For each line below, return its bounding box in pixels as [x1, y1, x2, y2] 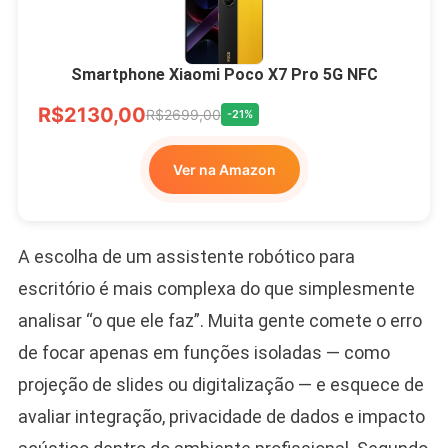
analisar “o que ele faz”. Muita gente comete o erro [17, 309, 422, 331]
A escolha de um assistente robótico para [17, 245, 355, 267]
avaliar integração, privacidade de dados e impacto [17, 405, 425, 427]
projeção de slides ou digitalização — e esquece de [17, 373, 424, 395]
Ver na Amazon [172, 160, 276, 178]
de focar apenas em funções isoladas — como [17, 341, 390, 363]
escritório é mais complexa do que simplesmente [17, 277, 415, 299]
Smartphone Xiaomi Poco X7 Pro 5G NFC [70, 64, 378, 84]
